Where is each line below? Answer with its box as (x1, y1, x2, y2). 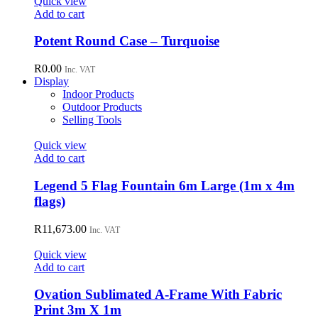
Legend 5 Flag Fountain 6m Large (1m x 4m (34, 177, 295, 193)
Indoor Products (62, 88, 134, 101)
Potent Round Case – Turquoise (34, 33, 219, 49)
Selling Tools (62, 114, 121, 126)
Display (34, 75, 69, 88)
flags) (34, 193, 65, 209)
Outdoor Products (62, 101, 142, 114)
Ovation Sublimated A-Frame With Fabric (34, 287, 282, 302)
